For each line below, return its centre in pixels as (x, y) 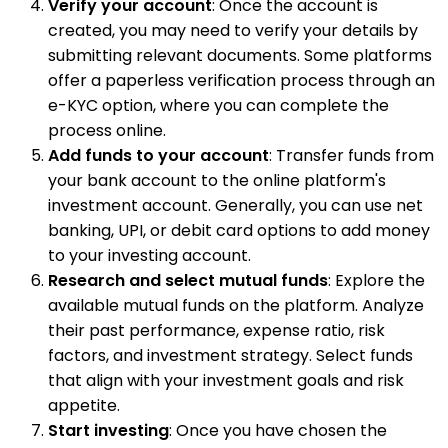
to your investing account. (149, 255)
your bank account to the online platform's (217, 180)
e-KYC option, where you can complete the (218, 105)
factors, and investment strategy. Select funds (230, 355)
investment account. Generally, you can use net (235, 205)
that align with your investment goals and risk (226, 380)
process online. (107, 130)
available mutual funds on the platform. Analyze (236, 305)
